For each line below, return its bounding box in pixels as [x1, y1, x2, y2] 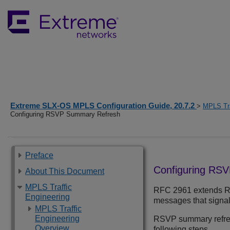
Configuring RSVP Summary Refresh [10, 110, 120, 118]
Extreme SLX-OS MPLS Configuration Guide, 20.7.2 [10, 101, 197, 110]
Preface [25, 151, 53, 160]
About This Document [25, 167, 104, 176]
